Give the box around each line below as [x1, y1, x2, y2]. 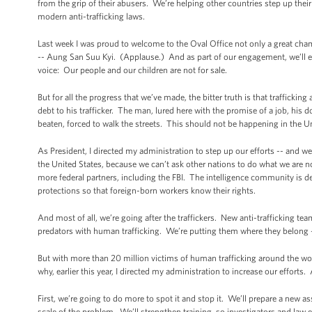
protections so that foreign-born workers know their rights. [38, 185, 256, 196]
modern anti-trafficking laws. [38, 11, 147, 22]
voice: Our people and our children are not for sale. [38, 65, 227, 75]
